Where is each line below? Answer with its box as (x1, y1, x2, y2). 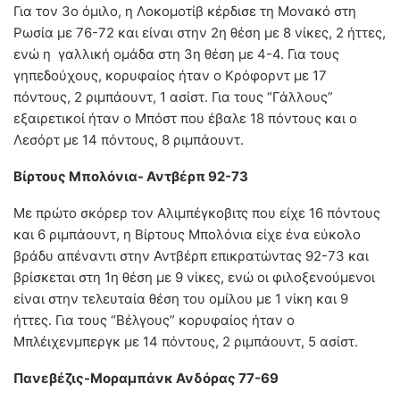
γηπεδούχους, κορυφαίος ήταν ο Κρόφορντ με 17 (13, 66, 327, 84)
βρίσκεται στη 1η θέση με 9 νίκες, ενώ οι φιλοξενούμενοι (13, 268, 375, 286)
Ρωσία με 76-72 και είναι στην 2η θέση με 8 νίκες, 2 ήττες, (13, 23, 386, 41)
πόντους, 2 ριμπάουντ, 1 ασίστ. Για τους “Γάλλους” (13, 87, 333, 105)
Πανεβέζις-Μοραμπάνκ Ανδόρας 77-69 (13, 369, 279, 387)
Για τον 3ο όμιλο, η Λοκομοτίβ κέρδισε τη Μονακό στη (13, 2, 356, 20)
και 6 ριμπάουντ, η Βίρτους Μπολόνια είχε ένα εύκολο (13, 225, 361, 243)
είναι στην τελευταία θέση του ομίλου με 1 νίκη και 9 (13, 289, 348, 307)
